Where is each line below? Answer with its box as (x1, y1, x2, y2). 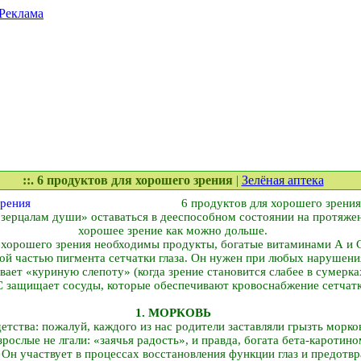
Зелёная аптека (241, 173, 324, 187)
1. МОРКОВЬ (135, 306, 211, 319)
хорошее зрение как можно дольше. (78, 224, 268, 237)
